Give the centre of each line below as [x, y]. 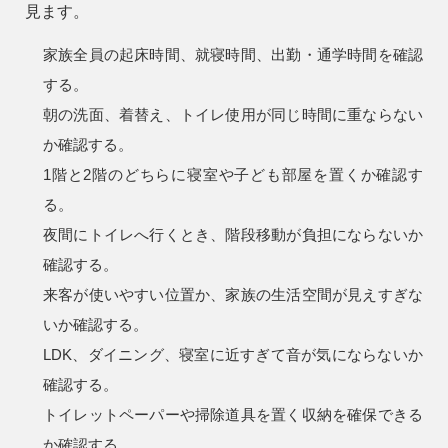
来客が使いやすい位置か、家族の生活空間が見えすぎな [233, 295]
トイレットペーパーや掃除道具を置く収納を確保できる [233, 415]
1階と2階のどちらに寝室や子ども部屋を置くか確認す [233, 175]
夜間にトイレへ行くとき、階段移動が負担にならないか [233, 235]
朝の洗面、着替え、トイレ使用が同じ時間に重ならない [233, 115]
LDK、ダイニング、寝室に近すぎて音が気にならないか [233, 355]
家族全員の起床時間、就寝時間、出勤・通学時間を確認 [233, 55]
